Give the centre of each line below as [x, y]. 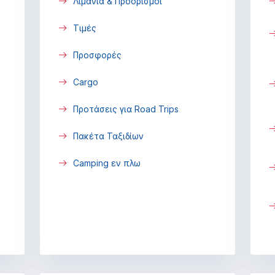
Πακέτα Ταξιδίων [108, 136]
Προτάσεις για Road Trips [126, 109]
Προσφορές [97, 55]
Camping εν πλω [107, 163]
